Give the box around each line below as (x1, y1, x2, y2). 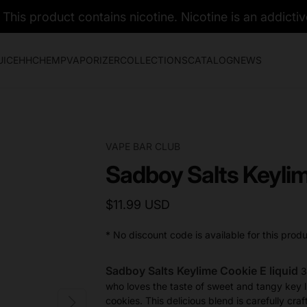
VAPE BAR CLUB (106, 140, 180, 152)
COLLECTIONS (119, 54, 188, 66)
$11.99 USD (106, 197, 170, 212)
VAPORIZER (66, 54, 120, 66)
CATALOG (187, 54, 233, 66)
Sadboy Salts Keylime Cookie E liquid (106, 264, 298, 278)
